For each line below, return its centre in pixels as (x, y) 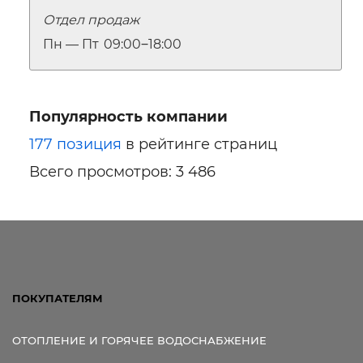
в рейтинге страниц (199, 145)
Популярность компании (128, 117)
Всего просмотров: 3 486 (122, 172)
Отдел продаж (91, 19)
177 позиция (75, 145)
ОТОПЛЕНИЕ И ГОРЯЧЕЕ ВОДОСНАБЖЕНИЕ (139, 341)
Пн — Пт (71, 44)
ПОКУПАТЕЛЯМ (58, 299)
